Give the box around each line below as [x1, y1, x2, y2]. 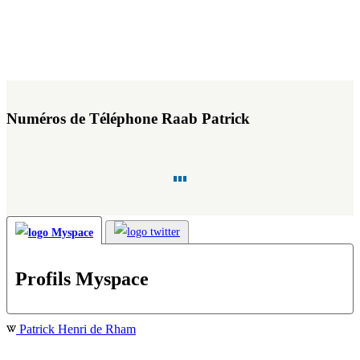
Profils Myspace [15, 268, 149, 289]
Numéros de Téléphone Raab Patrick [6, 109, 250, 127]
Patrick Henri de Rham [16, 322, 136, 337]
